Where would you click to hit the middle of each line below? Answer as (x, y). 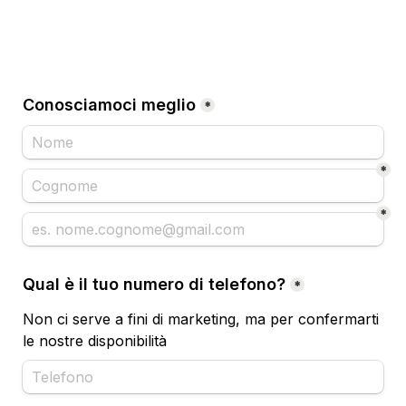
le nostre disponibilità (95, 341)
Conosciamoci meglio (109, 105)
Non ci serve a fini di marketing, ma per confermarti (201, 319)
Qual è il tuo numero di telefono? (154, 284)
